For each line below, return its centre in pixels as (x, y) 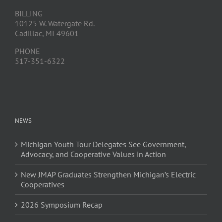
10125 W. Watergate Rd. (55, 23)
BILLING (29, 13)
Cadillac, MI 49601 (47, 33)
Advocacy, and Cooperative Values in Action (93, 154)
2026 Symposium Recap (62, 204)
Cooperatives (43, 184)
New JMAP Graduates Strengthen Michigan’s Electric (108, 174)
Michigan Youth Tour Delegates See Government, (103, 144)
